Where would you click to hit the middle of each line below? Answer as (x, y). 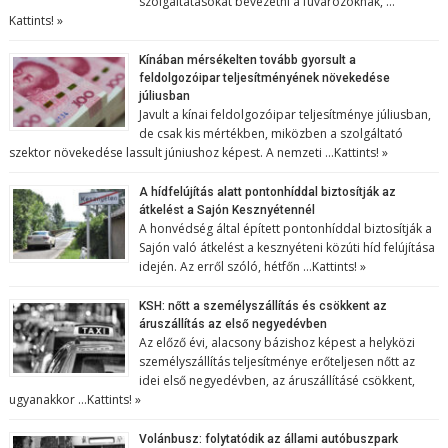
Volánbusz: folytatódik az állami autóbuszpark (269, 439)
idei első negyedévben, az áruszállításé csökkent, (277, 380)
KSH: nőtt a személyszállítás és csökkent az (263, 306)
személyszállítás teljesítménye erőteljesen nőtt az (277, 361)
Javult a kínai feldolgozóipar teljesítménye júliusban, (285, 114)
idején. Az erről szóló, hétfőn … (226, 266)
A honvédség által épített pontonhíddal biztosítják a (286, 228)
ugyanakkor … (48, 399)
